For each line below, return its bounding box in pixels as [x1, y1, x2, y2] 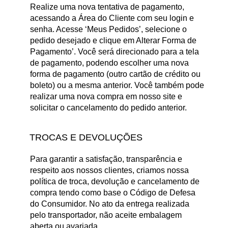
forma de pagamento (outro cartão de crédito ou [30, 70, 201, 79]
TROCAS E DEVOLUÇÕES [30, 132, 143, 142]
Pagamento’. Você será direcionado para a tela [30, 47, 199, 56]
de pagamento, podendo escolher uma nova [30, 59, 189, 68]
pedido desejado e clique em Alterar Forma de [30, 36, 196, 45]
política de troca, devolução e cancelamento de [30, 177, 199, 186]
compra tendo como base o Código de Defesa [30, 188, 195, 197]
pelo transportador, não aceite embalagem [30, 210, 182, 219]
